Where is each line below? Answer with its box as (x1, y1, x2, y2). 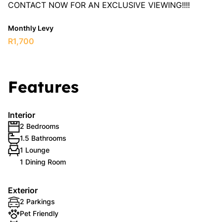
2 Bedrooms (20, 122, 59, 130)
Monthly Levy (8, 24, 54, 32)
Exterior (8, 185, 38, 195)
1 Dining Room (20, 158, 66, 166)
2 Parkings (20, 197, 55, 206)
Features (8, 77, 79, 97)
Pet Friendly (20, 209, 58, 218)
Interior (8, 110, 35, 120)
